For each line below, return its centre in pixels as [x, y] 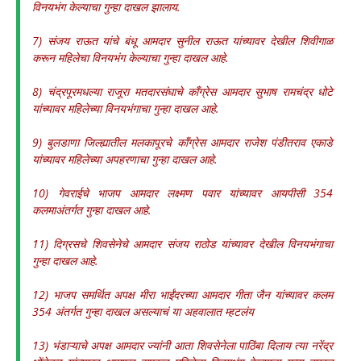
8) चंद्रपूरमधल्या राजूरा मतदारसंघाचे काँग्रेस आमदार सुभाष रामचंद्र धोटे [183, 91]
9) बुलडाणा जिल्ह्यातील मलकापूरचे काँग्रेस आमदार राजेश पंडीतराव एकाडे [183, 142]
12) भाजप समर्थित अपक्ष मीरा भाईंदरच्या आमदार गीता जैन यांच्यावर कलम [183, 295]
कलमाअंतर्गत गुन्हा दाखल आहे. [92, 210]
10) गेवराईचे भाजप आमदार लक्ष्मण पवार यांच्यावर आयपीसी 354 [183, 193]
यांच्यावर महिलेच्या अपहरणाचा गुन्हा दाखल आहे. [125, 159]
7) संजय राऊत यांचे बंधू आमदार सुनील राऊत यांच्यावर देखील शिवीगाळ [183, 41]
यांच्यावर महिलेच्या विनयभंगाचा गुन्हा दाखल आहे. [126, 108]
